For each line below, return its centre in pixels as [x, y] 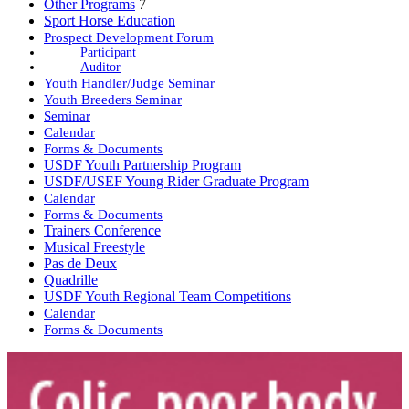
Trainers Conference [102, 231]
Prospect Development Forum [129, 37]
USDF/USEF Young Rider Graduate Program [176, 182]
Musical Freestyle [94, 247]
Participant [108, 53]
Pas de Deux [80, 264]
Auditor [100, 68]
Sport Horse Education [110, 21]
